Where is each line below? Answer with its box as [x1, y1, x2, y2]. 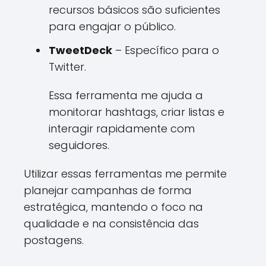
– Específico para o [112, 43, 219, 58]
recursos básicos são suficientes [49, 2, 220, 17]
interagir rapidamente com [49, 121, 195, 136]
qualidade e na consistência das [24, 216, 199, 231]
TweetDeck [49, 43, 112, 58]
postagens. [24, 233, 84, 248]
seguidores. [49, 138, 109, 153]
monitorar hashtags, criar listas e [49, 104, 224, 119]
